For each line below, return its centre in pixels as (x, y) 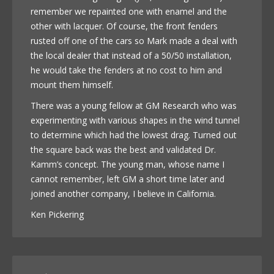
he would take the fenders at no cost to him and (126, 70)
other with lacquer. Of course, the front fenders (124, 26)
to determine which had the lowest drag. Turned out (134, 135)
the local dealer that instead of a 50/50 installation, (131, 55)
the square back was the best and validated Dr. (123, 149)
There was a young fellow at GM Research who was (134, 105)
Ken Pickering (57, 214)
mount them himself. (72, 84)
